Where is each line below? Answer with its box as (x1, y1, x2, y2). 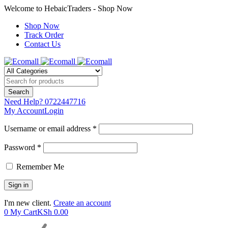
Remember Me (14, 162, 64, 171)
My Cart (10, 208, 37, 216)
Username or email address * (4, 124, 97, 133)
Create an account (53, 198, 111, 207)
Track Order (24, 31, 64, 39)
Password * (4, 143, 41, 152)
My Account (4, 106, 44, 115)
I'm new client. (4, 198, 51, 207)
